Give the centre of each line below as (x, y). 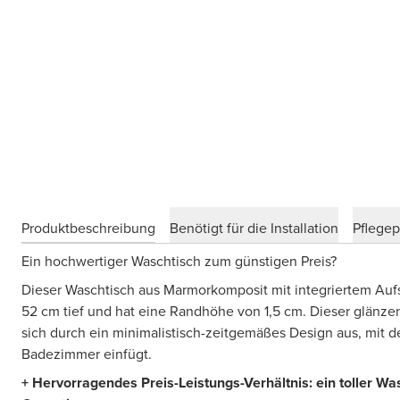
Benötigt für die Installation (254, 228)
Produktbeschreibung (88, 228)
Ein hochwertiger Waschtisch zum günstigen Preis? (179, 261)
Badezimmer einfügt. (87, 354)
